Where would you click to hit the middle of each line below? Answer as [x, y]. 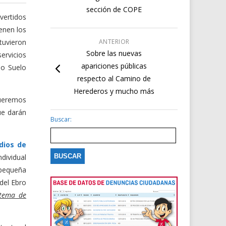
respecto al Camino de [114, 78]
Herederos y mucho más [114, 91]
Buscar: [61, 119]
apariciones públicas [114, 66]
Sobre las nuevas [114, 53]
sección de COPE [114, 9]
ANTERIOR [114, 42]
